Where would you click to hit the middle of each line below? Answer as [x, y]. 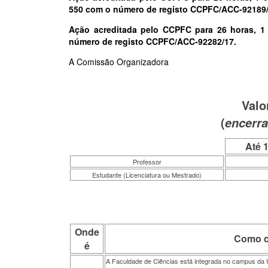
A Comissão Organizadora [119, 62]
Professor [147, 162]
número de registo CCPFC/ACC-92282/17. [153, 41]
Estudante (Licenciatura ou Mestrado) [147, 175]
